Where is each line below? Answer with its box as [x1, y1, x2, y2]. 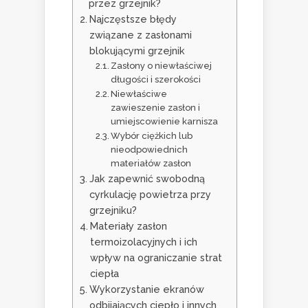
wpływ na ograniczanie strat [89, 252, 222, 264]
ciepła [89, 267, 119, 280]
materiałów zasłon [111, 158, 192, 169]
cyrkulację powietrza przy [89, 188, 211, 201]
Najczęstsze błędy [89, 13, 177, 25]
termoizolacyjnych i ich [89, 236, 197, 248]
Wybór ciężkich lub [111, 131, 193, 142]
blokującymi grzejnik [89, 45, 185, 57]
